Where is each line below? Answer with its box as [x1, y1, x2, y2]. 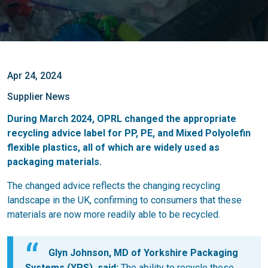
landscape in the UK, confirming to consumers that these [7, 194, 242, 206]
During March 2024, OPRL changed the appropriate [7, 113, 236, 124]
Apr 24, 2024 [7, 70, 62, 81]
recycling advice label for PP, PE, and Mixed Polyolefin [7, 127, 251, 139]
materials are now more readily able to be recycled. [7, 209, 220, 220]
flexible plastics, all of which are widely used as [7, 142, 220, 153]
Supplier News [7, 91, 70, 102]
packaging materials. [7, 156, 102, 167]
